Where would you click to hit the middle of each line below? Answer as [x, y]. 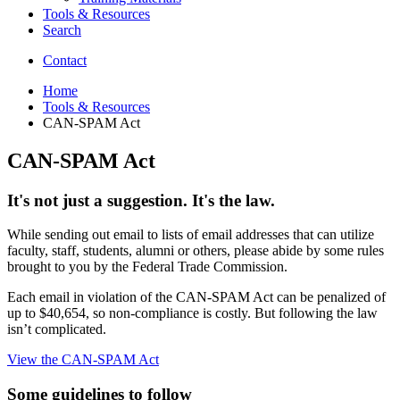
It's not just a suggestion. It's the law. [141, 200]
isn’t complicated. [57, 329]
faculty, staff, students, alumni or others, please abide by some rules [196, 251]
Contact [65, 60]
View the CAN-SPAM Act [83, 360]
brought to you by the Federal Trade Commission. [147, 267]
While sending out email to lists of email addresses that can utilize [191, 235]
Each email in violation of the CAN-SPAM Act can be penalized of [196, 297]
